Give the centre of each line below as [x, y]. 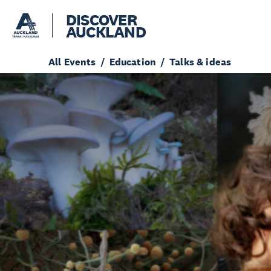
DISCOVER [101, 19]
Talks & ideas [201, 62]
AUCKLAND [106, 31]
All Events [72, 62]
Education [133, 62]
